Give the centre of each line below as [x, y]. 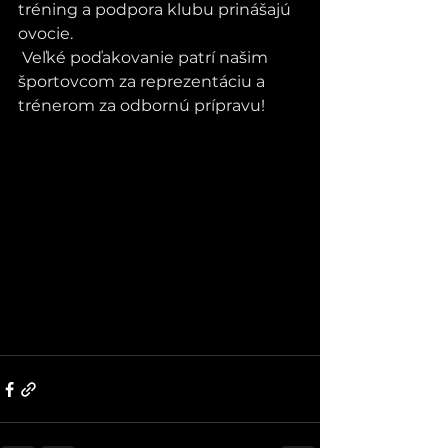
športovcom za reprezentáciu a [143, 81]
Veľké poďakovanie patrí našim [145, 57]
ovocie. [45, 33]
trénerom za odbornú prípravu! [141, 105]
